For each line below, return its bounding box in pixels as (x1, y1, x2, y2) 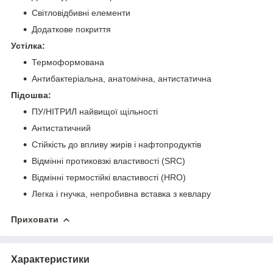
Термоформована (32, 57, 104, 67)
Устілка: (11, 40, 45, 51)
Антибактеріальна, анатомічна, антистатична (32, 73, 211, 83)
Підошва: (11, 90, 51, 100)
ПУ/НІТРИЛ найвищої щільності (32, 106, 158, 116)
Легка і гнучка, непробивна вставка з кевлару (32, 188, 211, 199)
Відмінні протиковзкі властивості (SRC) (32, 155, 185, 166)
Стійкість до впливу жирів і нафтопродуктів (32, 139, 201, 149)
